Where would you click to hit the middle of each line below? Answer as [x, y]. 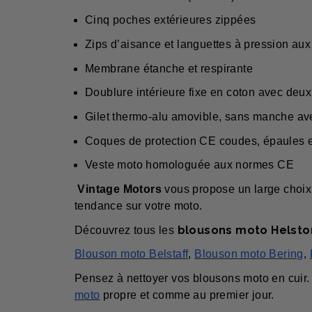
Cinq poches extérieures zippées [171, 20]
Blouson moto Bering [249, 254]
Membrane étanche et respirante [169, 68]
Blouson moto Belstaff [132, 254]
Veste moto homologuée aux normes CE [189, 165]
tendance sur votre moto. [139, 205]
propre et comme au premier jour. [187, 295]
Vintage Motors [120, 189]
